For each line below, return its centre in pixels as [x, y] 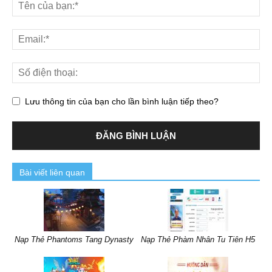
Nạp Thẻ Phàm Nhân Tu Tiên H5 [198, 240]
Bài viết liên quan [52, 173]
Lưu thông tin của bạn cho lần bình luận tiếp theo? [122, 102]
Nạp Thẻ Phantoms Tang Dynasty [74, 240]
